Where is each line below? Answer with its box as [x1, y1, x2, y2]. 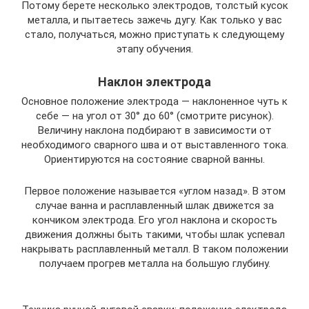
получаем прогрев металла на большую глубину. [39, 257, 270, 270]
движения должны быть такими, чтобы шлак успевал [24, 228, 285, 241]
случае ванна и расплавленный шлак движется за [35, 199, 274, 212]
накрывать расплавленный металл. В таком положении [21, 242, 288, 255]
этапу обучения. [116, 42, 193, 55]
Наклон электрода [98, 74, 211, 89]
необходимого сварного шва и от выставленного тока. [21, 138, 288, 151]
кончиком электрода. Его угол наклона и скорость [32, 213, 277, 226]
